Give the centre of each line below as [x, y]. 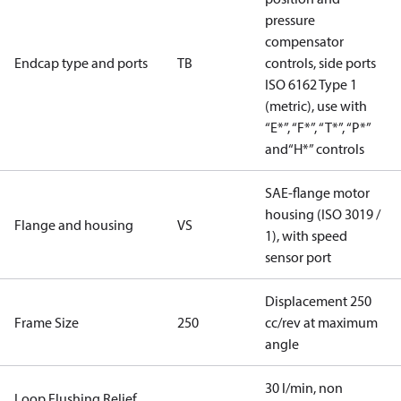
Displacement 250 [318, 301]
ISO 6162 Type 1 [311, 84]
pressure [290, 20]
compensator [304, 41]
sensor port [298, 257]
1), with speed [306, 235]
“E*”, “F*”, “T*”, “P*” [318, 127]
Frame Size [47, 322]
